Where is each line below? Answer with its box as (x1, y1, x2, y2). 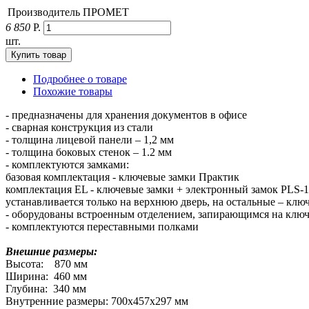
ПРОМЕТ (83, 6, 129, 18)
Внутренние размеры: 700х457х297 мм (6, 295, 188, 307)
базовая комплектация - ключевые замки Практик (6, 170, 239, 183)
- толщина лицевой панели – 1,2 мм (6, 133, 174, 146)
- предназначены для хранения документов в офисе (6, 108, 247, 121)
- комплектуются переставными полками (6, 220, 199, 232)
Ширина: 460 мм (6, 270, 87, 282)
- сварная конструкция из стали (6, 121, 153, 133)
